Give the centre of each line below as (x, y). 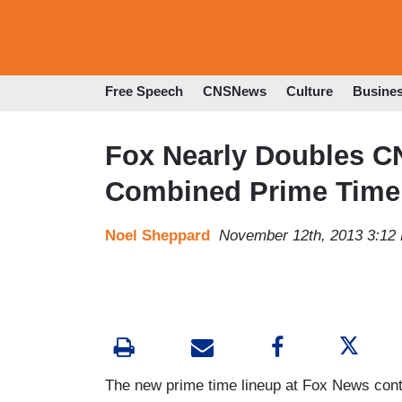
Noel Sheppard (157, 235)
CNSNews (235, 92)
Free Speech (144, 92)
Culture (310, 92)
